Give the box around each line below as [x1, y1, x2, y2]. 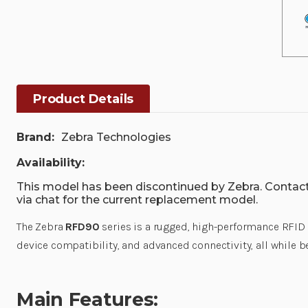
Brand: [16, 130, 54, 144]
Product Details [33, 91, 134, 107]
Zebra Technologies [61, 130, 171, 144]
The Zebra [16, 219, 66, 233]
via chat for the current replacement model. [16, 192, 258, 206]
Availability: [16, 155, 85, 169]
